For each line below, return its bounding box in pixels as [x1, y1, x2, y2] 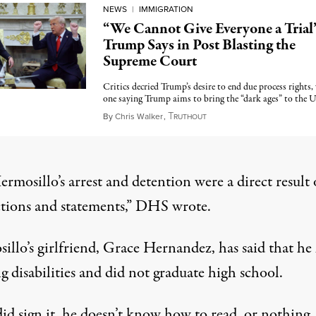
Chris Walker [114, 110, 163, 123]
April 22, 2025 [205, 108, 269, 123]
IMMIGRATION [138, 3, 193, 16]
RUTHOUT [173, 111, 207, 122]
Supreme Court [102, 51, 197, 72]
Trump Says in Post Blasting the [102, 35, 296, 56]
